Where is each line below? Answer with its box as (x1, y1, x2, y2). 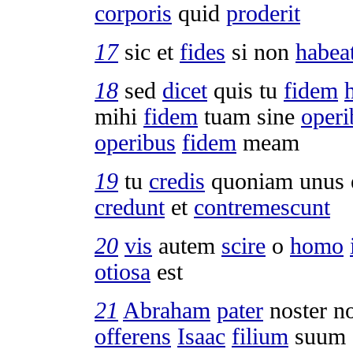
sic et (118, 39, 180, 65)
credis (149, 168, 205, 194)
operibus (95, 129, 176, 155)
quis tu (207, 77, 284, 103)
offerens (95, 323, 171, 349)
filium (232, 323, 288, 349)
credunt (95, 194, 165, 220)
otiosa (95, 258, 150, 284)
